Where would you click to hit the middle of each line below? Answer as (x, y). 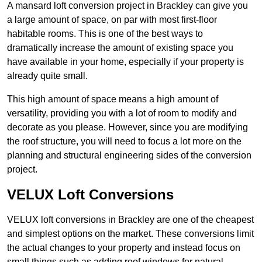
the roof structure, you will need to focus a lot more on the (124, 142)
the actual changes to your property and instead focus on (124, 248)
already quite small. (47, 76)
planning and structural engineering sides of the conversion (129, 156)
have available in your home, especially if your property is (125, 62)
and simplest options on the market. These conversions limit (130, 234)
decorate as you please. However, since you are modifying (127, 127)
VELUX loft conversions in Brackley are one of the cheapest (130, 220)
